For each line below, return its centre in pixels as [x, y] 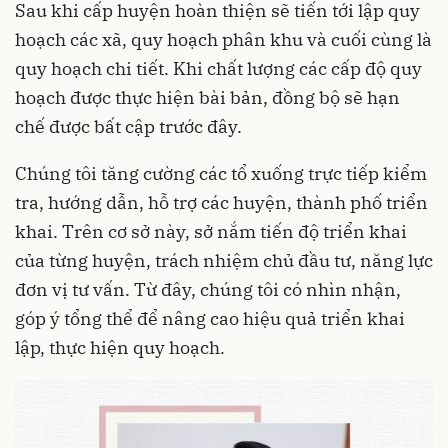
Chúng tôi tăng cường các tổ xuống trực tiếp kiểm [221, 173]
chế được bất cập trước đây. [128, 126]
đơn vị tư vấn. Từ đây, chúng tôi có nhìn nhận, [208, 289]
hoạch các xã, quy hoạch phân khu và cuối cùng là [223, 39]
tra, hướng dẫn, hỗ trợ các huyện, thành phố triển [221, 202]
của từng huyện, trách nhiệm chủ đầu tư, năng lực [224, 260]
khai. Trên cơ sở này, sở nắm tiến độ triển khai [211, 231]
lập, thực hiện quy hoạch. [120, 347]
